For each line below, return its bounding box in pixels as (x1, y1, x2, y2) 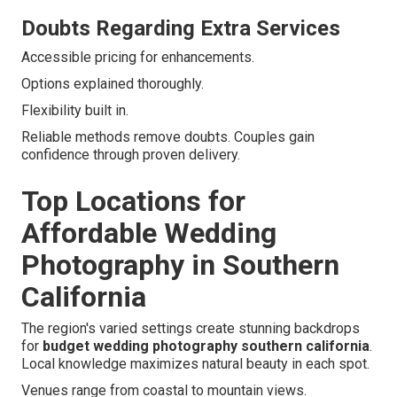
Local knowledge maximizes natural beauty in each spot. (21, 355, 370, 373)
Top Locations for (21, 184, 245, 219)
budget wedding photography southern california (43, 338, 370, 355)
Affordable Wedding (21, 216, 276, 251)
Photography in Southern (21, 248, 339, 283)
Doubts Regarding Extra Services (21, 16, 340, 42)
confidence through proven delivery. (21, 146, 240, 164)
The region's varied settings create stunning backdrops (21, 320, 360, 338)
